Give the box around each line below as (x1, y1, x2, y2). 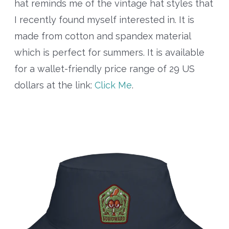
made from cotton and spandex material (14, 30, 191, 41)
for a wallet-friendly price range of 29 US (14, 63, 195, 74)
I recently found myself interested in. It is (14, 14, 194, 25)
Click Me (94, 79, 132, 90)
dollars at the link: (14, 79, 95, 90)
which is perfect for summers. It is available (14, 47, 204, 58)
